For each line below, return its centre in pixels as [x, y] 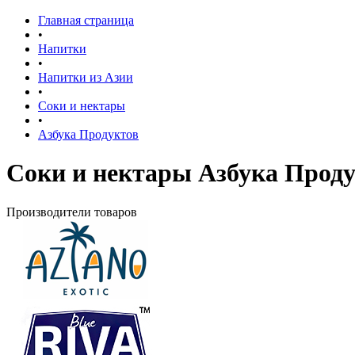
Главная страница [86, 20]
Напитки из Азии [86, 77]
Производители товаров [72, 212]
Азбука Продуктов [88, 134]
